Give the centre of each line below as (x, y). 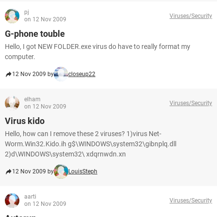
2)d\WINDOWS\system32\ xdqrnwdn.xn (65, 154)
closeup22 (82, 74)
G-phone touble (35, 34)
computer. (20, 57)
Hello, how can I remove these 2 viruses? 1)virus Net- (83, 134)
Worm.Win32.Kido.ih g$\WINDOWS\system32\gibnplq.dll (91, 144)
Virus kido (25, 121)
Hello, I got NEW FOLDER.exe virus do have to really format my (98, 46)
